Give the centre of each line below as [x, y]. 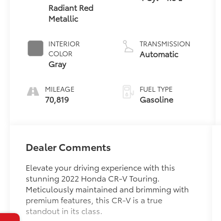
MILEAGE [60, 89]
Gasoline [156, 99]
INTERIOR [64, 43]
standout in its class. [64, 210]
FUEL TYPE [156, 89]
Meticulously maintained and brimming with [108, 188]
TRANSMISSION [165, 43]
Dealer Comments [69, 146]
